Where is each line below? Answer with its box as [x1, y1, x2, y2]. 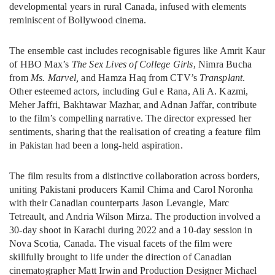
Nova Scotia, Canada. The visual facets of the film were [9, 238, 233, 249]
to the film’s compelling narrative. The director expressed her [9, 113, 252, 124]
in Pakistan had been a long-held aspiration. [9, 140, 183, 151]
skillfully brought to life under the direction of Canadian [9, 252, 232, 263]
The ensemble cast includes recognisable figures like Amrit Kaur [9, 45, 266, 56]
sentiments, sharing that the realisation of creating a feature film [9, 126, 261, 137]
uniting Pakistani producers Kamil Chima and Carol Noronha [9, 184, 254, 195]
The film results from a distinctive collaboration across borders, [9, 171, 260, 182]
